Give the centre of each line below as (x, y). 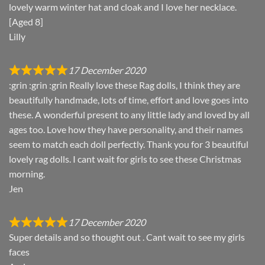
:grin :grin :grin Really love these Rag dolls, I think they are (125, 85)
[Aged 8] (26, 22)
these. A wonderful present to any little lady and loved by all (129, 115)
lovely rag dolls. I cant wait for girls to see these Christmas (125, 159)
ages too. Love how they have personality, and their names (126, 130)
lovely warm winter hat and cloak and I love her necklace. (123, 7)
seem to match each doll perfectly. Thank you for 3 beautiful (129, 144)
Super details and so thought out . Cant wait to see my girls (127, 237)
